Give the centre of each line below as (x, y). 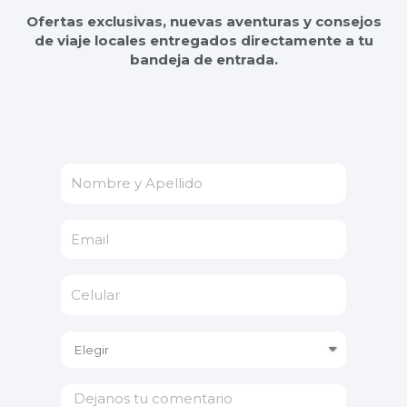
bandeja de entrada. (203, 60)
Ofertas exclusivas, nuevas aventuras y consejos (203, 22)
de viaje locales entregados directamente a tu (203, 41)
